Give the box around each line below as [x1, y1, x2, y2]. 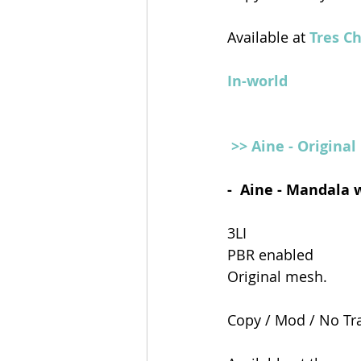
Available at [227, 27, 305, 47]
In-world [227, 70, 288, 91]
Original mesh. [227, 266, 327, 286]
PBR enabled [227, 244, 317, 264]
